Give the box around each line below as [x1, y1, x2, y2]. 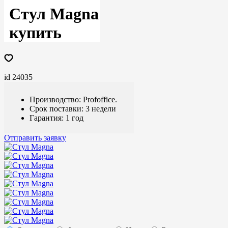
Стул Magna [9, 5, 99, 23]
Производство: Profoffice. [30, 95, 117, 104]
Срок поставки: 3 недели [30, 104, 116, 113]
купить [9, 23, 62, 42]
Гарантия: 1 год [30, 113, 83, 122]
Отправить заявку [4, 133, 66, 142]
